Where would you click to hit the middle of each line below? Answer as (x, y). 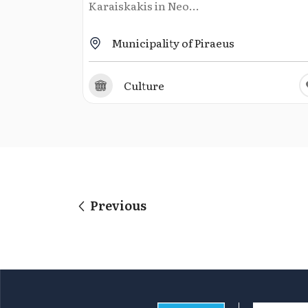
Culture (144, 85)
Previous (115, 206)
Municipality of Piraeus (173, 43)
